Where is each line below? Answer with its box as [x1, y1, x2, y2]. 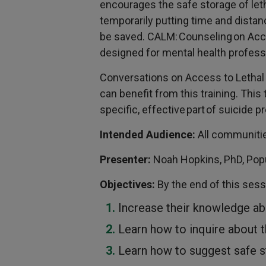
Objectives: [100, 178, 157, 191]
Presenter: [100, 153, 153, 166]
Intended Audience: [100, 128, 198, 141]
